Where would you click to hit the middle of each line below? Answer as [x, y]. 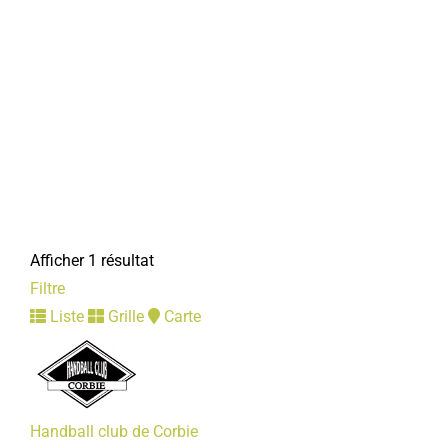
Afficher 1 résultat [92, 260]
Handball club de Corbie [114, 431]
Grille [124, 316]
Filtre [47, 288]
